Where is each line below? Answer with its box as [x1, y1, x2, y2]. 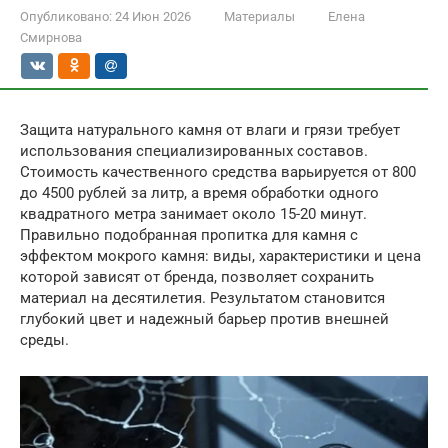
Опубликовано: [20, 9, 112, 24]
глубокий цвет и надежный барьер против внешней [20, 310, 389, 328]
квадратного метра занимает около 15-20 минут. [20, 205, 367, 223]
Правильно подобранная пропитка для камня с [20, 226, 358, 244]
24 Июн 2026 [115, 9, 191, 24]
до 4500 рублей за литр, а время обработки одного [20, 184, 379, 202]
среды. [20, 331, 69, 349]
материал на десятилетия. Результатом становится [20, 289, 385, 307]
